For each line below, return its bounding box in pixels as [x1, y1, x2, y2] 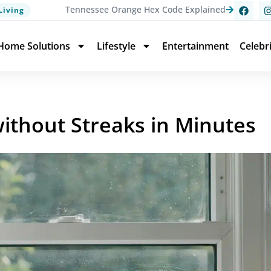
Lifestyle [97, 39, 135, 53]
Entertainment [162, 39, 229, 53]
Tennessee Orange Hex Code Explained [65, 4, 226, 15]
